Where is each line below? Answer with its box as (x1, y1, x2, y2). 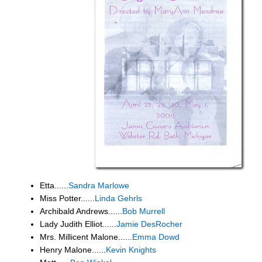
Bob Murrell (122, 206, 165, 216)
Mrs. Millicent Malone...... (40, 232, 132, 242)
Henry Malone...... (40, 244, 106, 254)
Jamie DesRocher (116, 219, 182, 229)
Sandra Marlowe (68, 180, 129, 190)
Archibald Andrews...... (40, 206, 122, 216)
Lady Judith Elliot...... (40, 219, 116, 229)
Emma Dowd (132, 232, 180, 242)
